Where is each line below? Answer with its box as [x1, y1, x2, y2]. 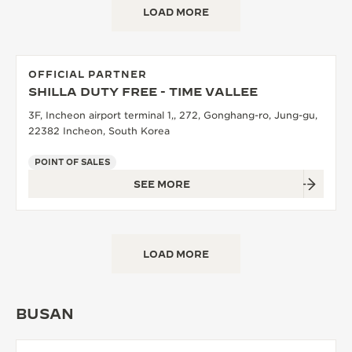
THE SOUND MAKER [55, 16, 157, 27]
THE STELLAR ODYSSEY [55, 49, 177, 61]
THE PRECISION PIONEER [55, 83, 183, 95]
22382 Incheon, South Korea [28, 125, 170, 137]
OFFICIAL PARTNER [28, 68, 147, 79]
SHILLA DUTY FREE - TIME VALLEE [28, 85, 258, 98]
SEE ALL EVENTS [55, 117, 141, 129]
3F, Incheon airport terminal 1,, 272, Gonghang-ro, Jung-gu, [28, 109, 317, 121]
